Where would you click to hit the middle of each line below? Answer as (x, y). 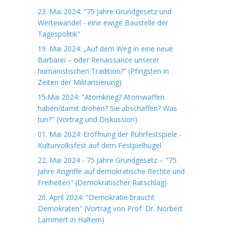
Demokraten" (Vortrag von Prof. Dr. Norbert (110, 208)
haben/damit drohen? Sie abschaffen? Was (107, 108)
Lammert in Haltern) (71, 220)
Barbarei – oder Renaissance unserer (98, 60)
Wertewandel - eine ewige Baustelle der (103, 23)
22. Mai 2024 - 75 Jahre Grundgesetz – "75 (107, 160)
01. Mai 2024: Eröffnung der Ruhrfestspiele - (110, 134)
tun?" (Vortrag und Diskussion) (88, 119)
